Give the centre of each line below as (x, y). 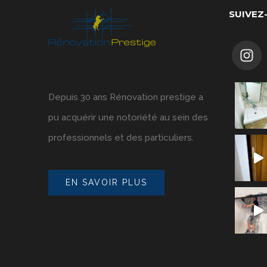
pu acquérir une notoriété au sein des (128, 117)
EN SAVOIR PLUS (107, 182)
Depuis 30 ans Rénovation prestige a (126, 97)
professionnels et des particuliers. (121, 137)
